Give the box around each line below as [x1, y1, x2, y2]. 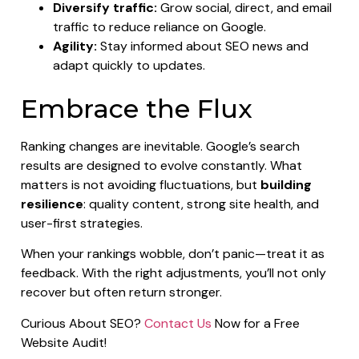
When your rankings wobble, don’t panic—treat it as [21, 245, 325, 263]
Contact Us [144, 314, 212, 332]
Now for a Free [212, 314, 300, 332]
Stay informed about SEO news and [97, 37, 309, 54]
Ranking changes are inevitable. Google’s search [21, 137, 300, 155]
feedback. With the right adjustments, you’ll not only [21, 264, 326, 282]
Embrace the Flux [21, 92, 252, 124]
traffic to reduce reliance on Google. [53, 18, 266, 35]
